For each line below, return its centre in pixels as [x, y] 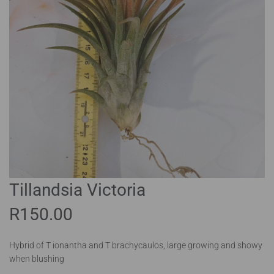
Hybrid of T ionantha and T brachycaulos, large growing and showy [136, 245]
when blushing [37, 258]
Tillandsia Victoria [77, 190]
